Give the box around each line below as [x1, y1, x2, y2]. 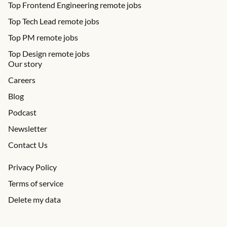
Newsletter [8, 124, 47, 133]
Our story [8, 59, 42, 68]
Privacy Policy [8, 162, 57, 172]
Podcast [8, 107, 36, 117]
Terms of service [8, 178, 63, 188]
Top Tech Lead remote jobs [8, 16, 99, 26]
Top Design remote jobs [8, 49, 90, 58]
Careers [8, 75, 35, 85]
